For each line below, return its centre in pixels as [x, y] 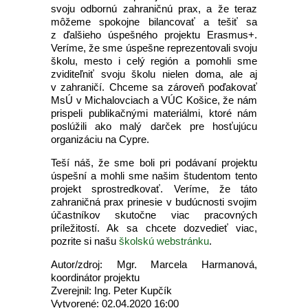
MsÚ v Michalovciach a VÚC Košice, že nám [154, 100]
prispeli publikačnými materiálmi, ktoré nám [154, 113]
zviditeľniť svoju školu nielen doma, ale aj [154, 74]
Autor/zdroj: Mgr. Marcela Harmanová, [154, 264]
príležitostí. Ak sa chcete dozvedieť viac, [154, 228]
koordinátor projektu [95, 277]
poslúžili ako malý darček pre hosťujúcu [154, 126]
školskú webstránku [164, 241]
